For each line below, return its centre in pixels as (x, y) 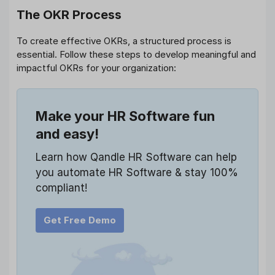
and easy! (67, 134)
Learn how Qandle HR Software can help (136, 157)
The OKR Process (69, 14)
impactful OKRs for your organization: (96, 68)
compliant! (61, 188)
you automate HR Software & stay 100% (137, 173)
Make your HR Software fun (125, 116)
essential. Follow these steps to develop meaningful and (136, 54)
